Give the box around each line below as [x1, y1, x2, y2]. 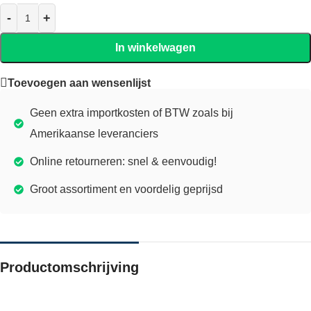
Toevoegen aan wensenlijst [8, 76, 151, 89]
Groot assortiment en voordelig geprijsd [29, 183, 223, 196]
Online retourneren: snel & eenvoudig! [29, 155, 217, 168]
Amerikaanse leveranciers [29, 128, 158, 140]
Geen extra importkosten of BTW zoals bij [29, 107, 233, 119]
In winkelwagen [115, 41, 196, 53]
